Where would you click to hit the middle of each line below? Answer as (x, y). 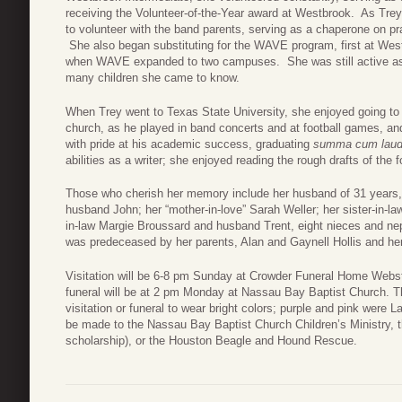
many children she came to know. (153, 78)
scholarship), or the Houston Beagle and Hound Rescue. (211, 340)
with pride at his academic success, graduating (189, 144)
